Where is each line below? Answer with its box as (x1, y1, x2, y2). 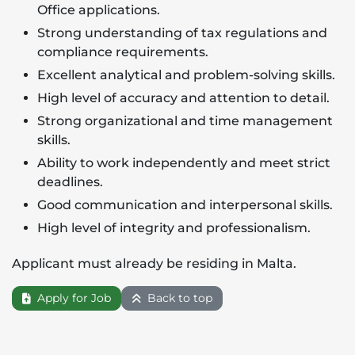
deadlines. (37, 174, 103, 189)
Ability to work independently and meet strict (37, 155, 330, 170)
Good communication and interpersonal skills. (37, 197, 333, 212)
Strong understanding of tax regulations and (37, 25, 327, 40)
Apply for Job (34, 291, 111, 305)
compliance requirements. (37, 44, 208, 59)
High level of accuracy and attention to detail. (37, 90, 330, 105)
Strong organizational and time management (37, 113, 333, 128)
